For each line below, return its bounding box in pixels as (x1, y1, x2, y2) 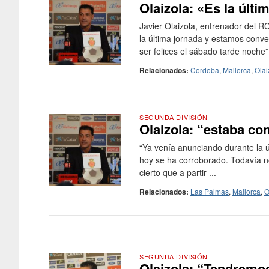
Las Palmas (190, 186, 229, 196)
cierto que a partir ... (139, 166, 216, 178)
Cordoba (190, 65, 219, 75)
